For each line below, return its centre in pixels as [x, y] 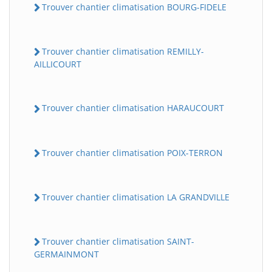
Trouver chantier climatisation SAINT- [118, 242]
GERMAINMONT [66, 254]
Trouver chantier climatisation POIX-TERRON [132, 152]
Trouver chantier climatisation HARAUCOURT [133, 108]
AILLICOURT [58, 64]
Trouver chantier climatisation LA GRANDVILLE [136, 197]
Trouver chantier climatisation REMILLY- [123, 52]
